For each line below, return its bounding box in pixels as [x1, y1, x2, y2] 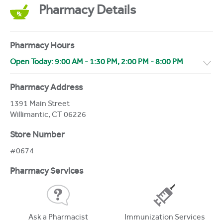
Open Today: [10, 59, 55, 67]
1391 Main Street [10, 101, 70, 109]
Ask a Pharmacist [28, 214, 88, 222]
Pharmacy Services [10, 168, 83, 177]
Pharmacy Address [10, 84, 83, 93]
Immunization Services [124, 214, 205, 222]
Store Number [10, 131, 65, 140]
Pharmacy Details [39, 5, 136, 18]
